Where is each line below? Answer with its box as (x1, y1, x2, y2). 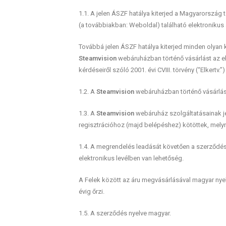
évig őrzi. (78, 188, 104, 195)
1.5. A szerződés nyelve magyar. (78, 209, 171, 217)
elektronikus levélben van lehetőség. (78, 154, 184, 162)
